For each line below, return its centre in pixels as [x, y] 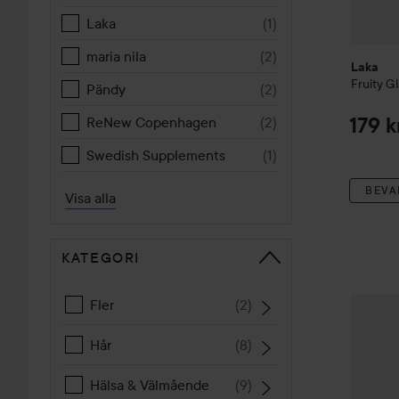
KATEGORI [101, 257]
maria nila [116, 56]
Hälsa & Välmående [150, 385]
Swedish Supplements [156, 155]
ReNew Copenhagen [151, 122]
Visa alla [90, 198]
